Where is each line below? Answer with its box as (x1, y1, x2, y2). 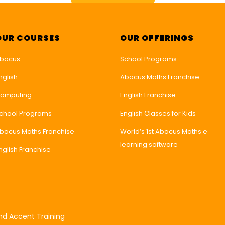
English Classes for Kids (120, 108, 196, 119)
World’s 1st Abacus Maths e (120, 127, 207, 137)
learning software (120, 140, 178, 150)
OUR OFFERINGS (120, 32, 194, 44)
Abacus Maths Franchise (120, 72, 199, 82)
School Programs (120, 54, 177, 64)
